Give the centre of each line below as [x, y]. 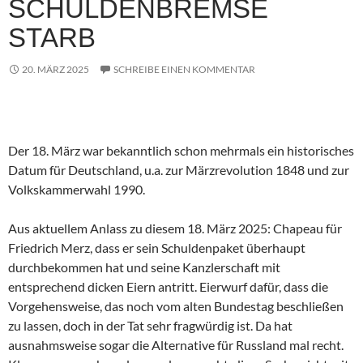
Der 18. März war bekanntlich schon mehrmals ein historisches [181, 151]
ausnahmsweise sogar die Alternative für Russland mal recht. [176, 345]
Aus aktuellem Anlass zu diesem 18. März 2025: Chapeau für [175, 228]
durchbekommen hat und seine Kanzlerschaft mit [144, 267]
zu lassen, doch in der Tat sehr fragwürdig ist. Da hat [150, 326]
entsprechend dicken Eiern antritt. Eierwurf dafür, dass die [168, 287]
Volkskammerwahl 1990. [77, 190]
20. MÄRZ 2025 [56, 70]
